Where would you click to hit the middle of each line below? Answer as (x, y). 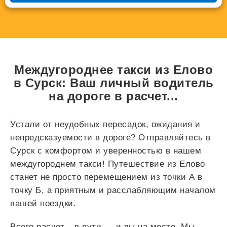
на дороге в (88, 96)
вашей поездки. (43, 204)
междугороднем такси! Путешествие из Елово (108, 164)
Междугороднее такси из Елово (113, 70)
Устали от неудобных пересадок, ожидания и (105, 125)
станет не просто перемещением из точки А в (106, 177)
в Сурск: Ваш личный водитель (113, 83)
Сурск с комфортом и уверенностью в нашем (106, 151)
